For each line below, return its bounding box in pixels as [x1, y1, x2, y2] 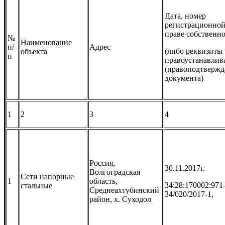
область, [89, 176, 118, 185]
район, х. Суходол [89, 194, 151, 203]
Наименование [21, 38, 72, 47]
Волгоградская [89, 167, 140, 176]
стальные [21, 181, 52, 190]
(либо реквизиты [165, 46, 222, 55]
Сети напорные [21, 172, 74, 181]
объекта [21, 47, 47, 56]
